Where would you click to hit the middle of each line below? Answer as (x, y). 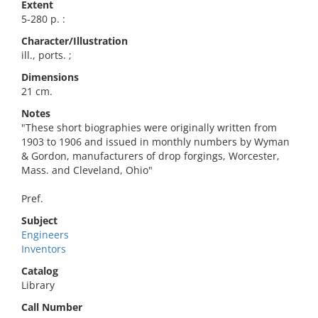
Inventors (44, 249)
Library (38, 285)
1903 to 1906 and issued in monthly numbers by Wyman (155, 142)
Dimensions (50, 77)
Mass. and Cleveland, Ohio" (87, 170)
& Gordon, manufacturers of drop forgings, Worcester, (150, 156)
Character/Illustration (75, 41)
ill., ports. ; (46, 55)
